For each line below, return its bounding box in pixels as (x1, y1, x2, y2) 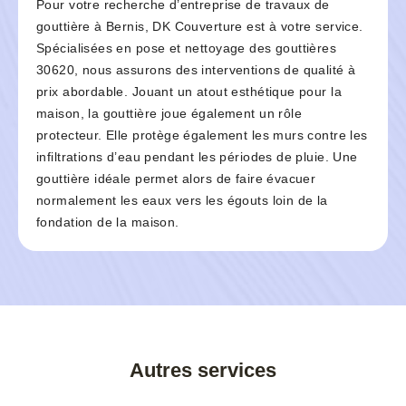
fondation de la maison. (36, 215, 179, 230)
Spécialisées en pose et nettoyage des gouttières (36, 41, 337, 56)
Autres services (130, 359, 276, 382)
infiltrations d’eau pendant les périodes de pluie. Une (36, 150, 358, 165)
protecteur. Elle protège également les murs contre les (36, 128, 368, 143)
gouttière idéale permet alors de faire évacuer (36, 171, 316, 187)
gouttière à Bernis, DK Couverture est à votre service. (36, 19, 363, 34)
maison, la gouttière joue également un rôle (36, 106, 303, 121)
